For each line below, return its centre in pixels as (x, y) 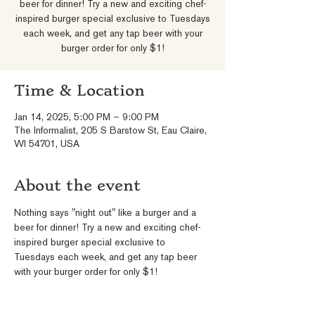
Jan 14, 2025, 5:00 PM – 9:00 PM (86, 118)
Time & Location (79, 91)
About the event (77, 186)
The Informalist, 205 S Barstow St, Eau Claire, (110, 131)
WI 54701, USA (47, 145)
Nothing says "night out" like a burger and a (107, 214)
